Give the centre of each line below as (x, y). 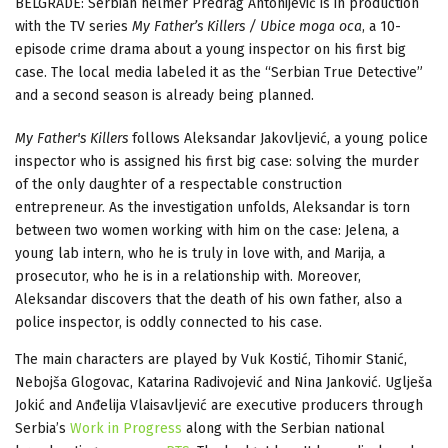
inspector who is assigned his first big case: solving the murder (217, 161)
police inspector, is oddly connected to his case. (168, 322)
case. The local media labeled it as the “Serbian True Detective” (219, 72)
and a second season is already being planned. (164, 95)
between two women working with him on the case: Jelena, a (207, 230)
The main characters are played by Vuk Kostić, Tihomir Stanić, (211, 359)
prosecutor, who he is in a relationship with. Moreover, (188, 276)
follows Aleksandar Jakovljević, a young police (278, 138)
